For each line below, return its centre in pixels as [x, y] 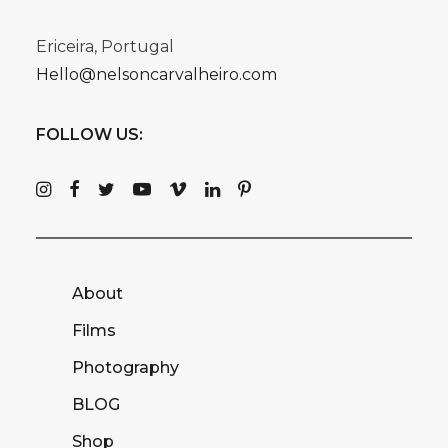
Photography [125, 367]
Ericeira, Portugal [105, 46]
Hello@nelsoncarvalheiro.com [156, 74]
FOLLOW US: [89, 134]
